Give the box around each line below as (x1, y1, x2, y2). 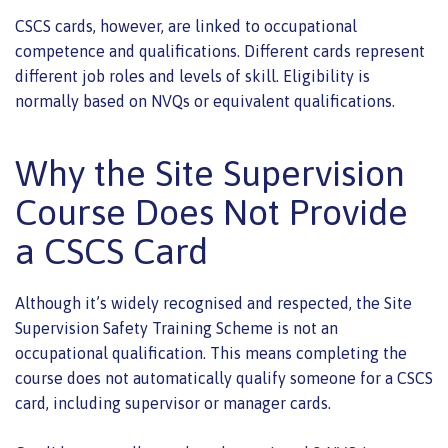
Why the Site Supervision (15, 151, 405, 194)
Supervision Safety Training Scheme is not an (15, 318, 338, 337)
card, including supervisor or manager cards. (15, 393, 331, 412)
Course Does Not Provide (15, 190, 408, 233)
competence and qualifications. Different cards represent (15, 41, 425, 60)
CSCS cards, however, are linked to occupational (15, 16, 357, 35)
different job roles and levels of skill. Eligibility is (15, 66, 370, 85)
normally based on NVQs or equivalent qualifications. (15, 91, 395, 110)
